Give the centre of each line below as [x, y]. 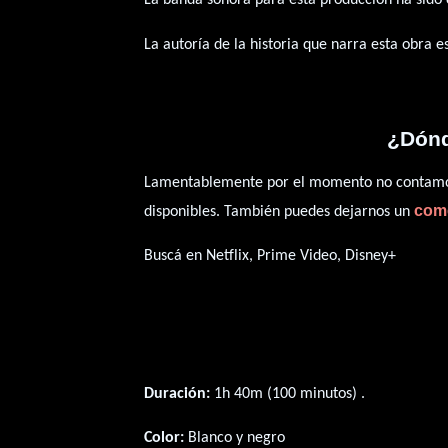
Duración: [177, 393]
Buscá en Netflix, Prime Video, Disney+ [270, 256]
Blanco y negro [235, 437]
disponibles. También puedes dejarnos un [279, 212]
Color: [164, 437]
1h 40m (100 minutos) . [288, 393]
